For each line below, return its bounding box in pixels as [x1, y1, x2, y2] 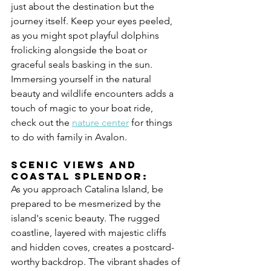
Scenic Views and [11, 158, 141, 171]
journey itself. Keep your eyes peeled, [11, 15, 175, 27]
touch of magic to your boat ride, [11, 102, 155, 114]
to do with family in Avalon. [11, 131, 127, 143]
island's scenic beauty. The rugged [11, 212, 162, 224]
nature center [72, 117, 129, 129]
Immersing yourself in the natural [11, 73, 154, 85]
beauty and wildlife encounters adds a [11, 88, 176, 100]
